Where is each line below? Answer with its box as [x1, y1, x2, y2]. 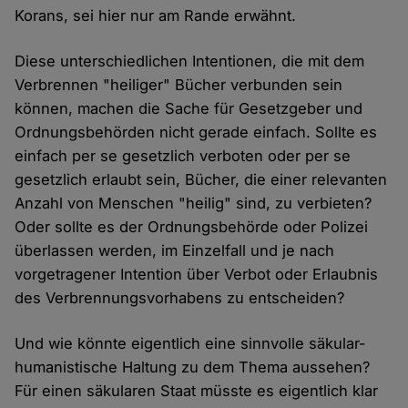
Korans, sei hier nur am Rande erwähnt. [15, 6, 297, 25]
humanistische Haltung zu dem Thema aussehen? [15, 358, 371, 377]
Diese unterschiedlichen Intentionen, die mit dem [15, 52, 365, 71]
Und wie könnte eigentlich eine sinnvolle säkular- [15, 334, 367, 353]
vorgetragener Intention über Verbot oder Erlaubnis [15, 265, 379, 284]
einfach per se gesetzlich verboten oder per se [15, 147, 352, 166]
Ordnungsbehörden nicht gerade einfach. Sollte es [15, 123, 378, 142]
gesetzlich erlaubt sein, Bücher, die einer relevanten [15, 170, 388, 189]
